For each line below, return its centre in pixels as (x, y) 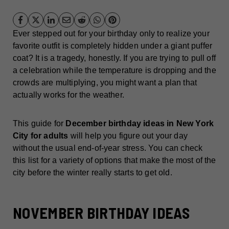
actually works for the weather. (68, 95)
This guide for (39, 123)
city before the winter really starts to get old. (93, 172)
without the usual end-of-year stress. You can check (108, 148)
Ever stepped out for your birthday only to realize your (111, 33)
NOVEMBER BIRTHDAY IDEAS (101, 212)
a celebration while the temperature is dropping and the (114, 70)
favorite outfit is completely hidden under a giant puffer (113, 45)
